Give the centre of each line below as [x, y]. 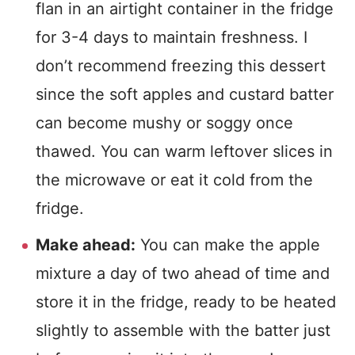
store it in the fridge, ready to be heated [186, 302]
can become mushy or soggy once [164, 123]
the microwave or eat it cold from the [174, 180]
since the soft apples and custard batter [185, 94]
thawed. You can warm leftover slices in [184, 151]
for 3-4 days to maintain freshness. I [172, 37]
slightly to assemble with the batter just [183, 330]
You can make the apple [228, 245]
